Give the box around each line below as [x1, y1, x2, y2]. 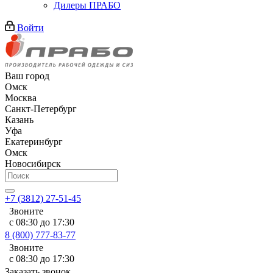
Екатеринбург [5, 136, 63, 147]
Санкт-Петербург [5, 104, 77, 114]
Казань [5, 115, 34, 125]
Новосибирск [5, 158, 61, 169]
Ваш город [5, 71, 49, 81]
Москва [5, 93, 37, 103]
